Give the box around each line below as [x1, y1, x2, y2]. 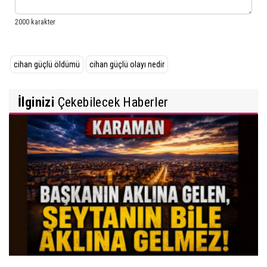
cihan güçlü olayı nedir [89, 59, 164, 69]
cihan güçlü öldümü [14, 59, 80, 69]
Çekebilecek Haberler [54, 94, 169, 110]
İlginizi [18, 94, 55, 110]
